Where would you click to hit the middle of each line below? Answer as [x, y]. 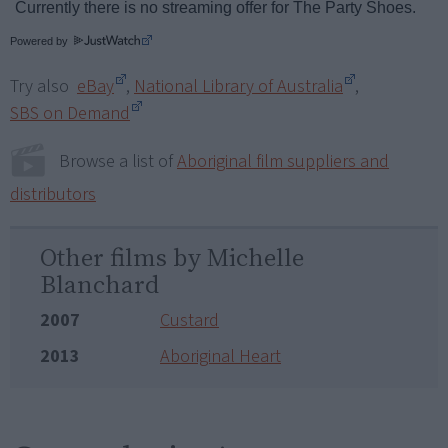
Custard [189, 320]
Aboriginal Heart [220, 356]
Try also [43, 86]
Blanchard [99, 283]
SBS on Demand [70, 113]
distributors [53, 194]
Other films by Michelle [172, 256]
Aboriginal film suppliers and [283, 162]
